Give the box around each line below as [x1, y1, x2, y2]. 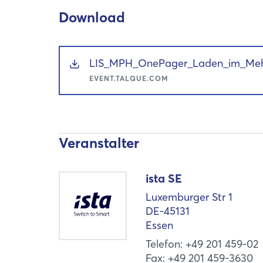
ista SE [146, 171, 183, 186]
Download [59, 9, 125, 26]
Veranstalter [59, 134, 139, 152]
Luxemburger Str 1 [146, 190, 233, 204]
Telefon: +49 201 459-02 [146, 237, 259, 251]
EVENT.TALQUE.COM [89, 74, 168, 83]
